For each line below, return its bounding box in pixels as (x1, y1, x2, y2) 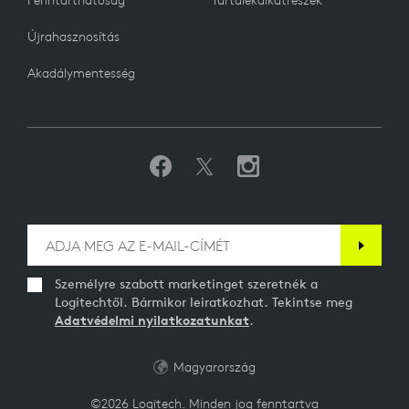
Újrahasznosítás (27, 28, 120, 46)
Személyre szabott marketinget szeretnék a (55, 276, 318, 293)
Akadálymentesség (27, 65, 135, 82)
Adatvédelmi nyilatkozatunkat (55, 312, 249, 330)
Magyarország (173, 359, 256, 376)
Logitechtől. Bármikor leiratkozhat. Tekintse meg (55, 294, 352, 311)
